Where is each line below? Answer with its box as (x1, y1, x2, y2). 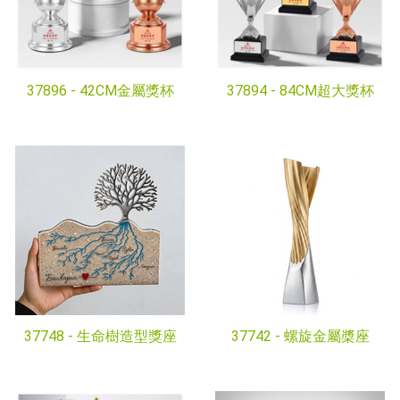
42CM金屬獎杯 (79, 82, 174, 99)
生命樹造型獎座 (76, 328, 177, 345)
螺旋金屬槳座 (283, 328, 370, 345)
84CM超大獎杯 (279, 82, 374, 99)
